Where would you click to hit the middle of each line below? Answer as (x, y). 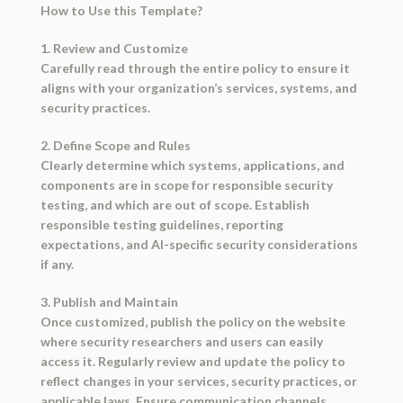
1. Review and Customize (114, 49)
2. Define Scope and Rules (115, 146)
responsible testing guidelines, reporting (161, 225)
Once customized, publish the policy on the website (193, 322)
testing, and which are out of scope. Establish (175, 205)
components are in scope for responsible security (186, 185)
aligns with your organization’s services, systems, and (198, 88)
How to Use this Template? (121, 11)
